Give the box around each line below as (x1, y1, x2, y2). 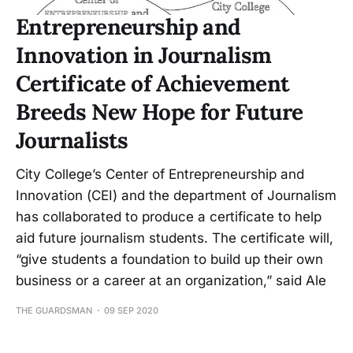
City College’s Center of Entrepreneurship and (16, 165, 304, 182)
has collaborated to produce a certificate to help (16, 208, 321, 225)
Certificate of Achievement (16, 69, 290, 98)
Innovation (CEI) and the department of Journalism (16, 187, 336, 203)
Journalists (16, 125, 128, 154)
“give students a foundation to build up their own (16, 251, 323, 267)
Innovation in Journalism (16, 40, 272, 69)
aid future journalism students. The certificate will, (16, 229, 333, 246)
